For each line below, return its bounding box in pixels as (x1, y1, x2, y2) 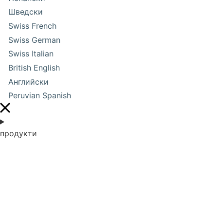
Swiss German (8, 35, 61, 45)
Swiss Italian (8, 49, 54, 59)
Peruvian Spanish (8, 91, 72, 101)
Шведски (8, 7, 43, 17)
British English (8, 62, 60, 73)
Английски (8, 76, 49, 87)
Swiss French (8, 20, 57, 31)
